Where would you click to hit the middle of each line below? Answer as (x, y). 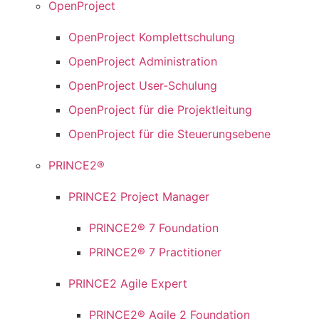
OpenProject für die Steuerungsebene (170, 134)
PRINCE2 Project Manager (139, 197)
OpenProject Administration (143, 62)
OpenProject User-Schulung (143, 86)
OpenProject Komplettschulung (152, 37)
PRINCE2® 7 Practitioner (156, 252)
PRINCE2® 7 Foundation (154, 228)
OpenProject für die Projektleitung (161, 110)
